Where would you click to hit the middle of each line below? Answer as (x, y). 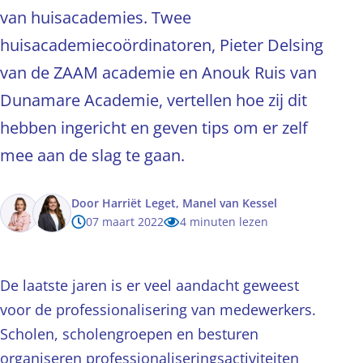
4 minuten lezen (224, 222)
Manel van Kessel (230, 203)
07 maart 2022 (125, 222)
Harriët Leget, (141, 203)
